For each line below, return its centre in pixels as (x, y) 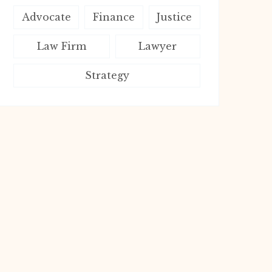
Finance (114, 17)
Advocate (46, 17)
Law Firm (61, 46)
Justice (175, 17)
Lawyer (158, 46)
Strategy (107, 75)
